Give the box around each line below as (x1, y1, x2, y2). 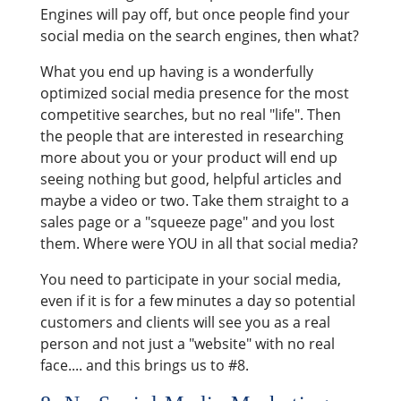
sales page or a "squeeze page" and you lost (39, 211, 335, 232)
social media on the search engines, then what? (39, 25, 359, 46)
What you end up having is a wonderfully (39, 61, 313, 81)
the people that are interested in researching (39, 125, 344, 146)
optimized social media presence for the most (39, 82, 349, 103)
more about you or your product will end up (39, 147, 337, 167)
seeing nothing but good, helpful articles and (39, 168, 342, 189)
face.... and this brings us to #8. (39, 354, 249, 375)
